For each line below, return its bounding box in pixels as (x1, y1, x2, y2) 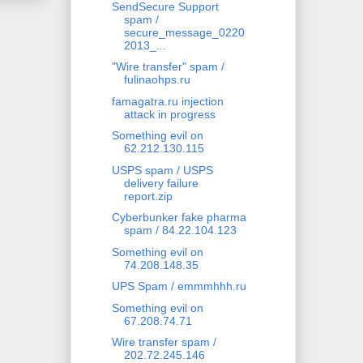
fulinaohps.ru (123, 73, 190, 87)
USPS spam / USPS (111, 163, 213, 177)
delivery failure (123, 176, 199, 190)
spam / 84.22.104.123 (123, 224, 237, 237)
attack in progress (123, 107, 216, 121)
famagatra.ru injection (111, 94, 224, 108)
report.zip (123, 189, 173, 203)
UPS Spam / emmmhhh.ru (111, 280, 246, 293)
